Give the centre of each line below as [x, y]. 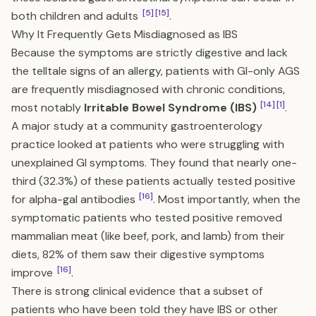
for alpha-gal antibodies [75, 199]
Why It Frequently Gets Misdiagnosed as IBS [124, 34]
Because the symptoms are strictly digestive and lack [150, 53]
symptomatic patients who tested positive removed [147, 218]
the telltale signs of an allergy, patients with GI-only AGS [156, 71]
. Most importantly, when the [227, 199]
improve [34, 273]
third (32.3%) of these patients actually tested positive [153, 181]
